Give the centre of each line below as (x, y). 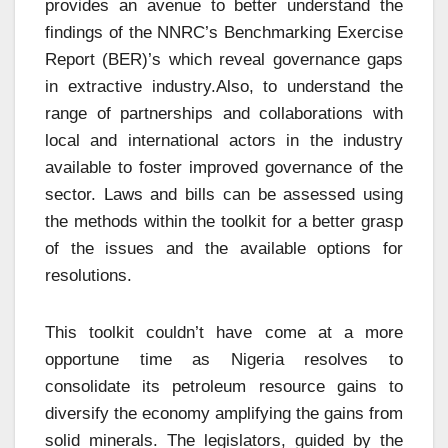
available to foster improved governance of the (224, 167)
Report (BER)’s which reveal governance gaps (224, 59)
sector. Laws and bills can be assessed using (224, 194)
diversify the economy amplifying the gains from (224, 413)
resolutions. (88, 275)
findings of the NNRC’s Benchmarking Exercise (224, 32)
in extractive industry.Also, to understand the (224, 86)
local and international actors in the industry (224, 140)
